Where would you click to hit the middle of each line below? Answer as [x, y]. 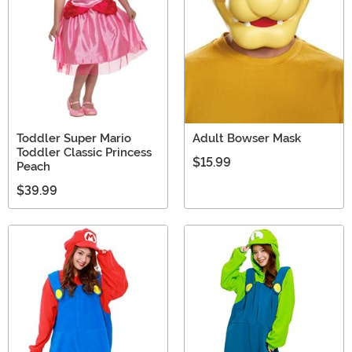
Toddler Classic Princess [84, 153]
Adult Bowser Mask [247, 139]
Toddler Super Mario [74, 139]
